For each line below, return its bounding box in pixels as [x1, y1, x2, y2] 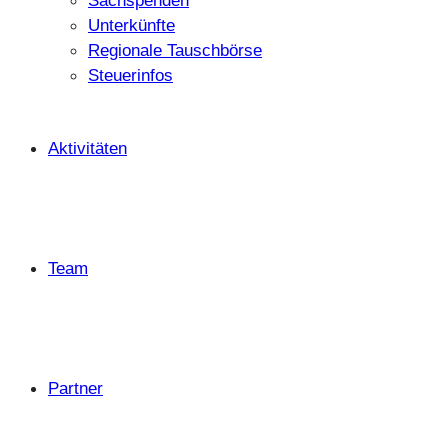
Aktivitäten [48, 138, 127, 159]
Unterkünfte [88, 15, 175, 36]
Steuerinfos [88, 65, 173, 86]
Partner [48, 378, 103, 399]
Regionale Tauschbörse [88, 40, 262, 61]
